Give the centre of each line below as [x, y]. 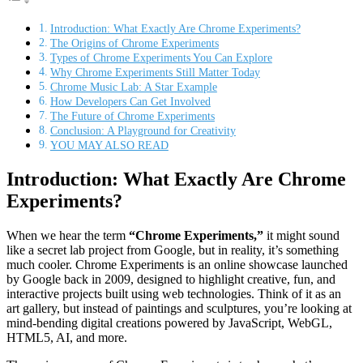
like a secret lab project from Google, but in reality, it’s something [173, 250]
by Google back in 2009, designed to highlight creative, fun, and [171, 279]
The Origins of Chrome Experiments [134, 43]
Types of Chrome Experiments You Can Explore [161, 58]
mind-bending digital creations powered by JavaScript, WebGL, [169, 323]
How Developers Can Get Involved [130, 102]
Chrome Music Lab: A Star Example [133, 87]
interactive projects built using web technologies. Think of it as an [174, 294]
